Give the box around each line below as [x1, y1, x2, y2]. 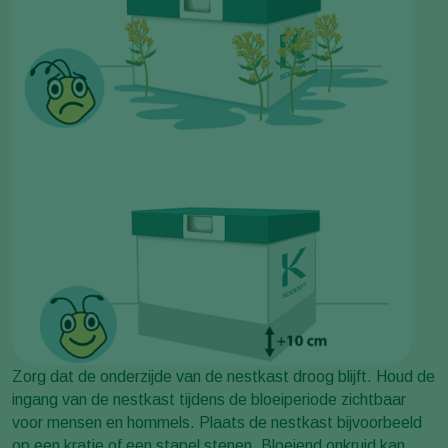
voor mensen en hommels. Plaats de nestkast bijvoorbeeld [12, 414, 422, 431]
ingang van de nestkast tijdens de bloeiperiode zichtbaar [12, 391, 406, 408]
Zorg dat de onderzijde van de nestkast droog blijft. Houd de [12, 368, 435, 385]
